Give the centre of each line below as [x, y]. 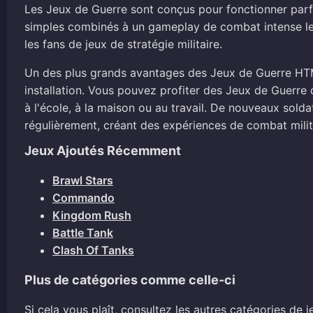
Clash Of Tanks [93, 250]
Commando [83, 198]
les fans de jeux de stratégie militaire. [123, 44]
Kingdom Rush [92, 215]
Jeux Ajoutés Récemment [103, 151]
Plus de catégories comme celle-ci [130, 280]
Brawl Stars [83, 180]
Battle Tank [83, 233]
